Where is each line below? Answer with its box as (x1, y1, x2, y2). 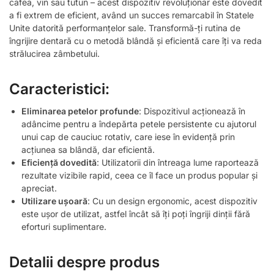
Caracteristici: (9, 80, 109, 98)
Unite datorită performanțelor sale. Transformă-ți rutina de (9, 22, 240, 33)
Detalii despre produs (9, 253, 160, 271)
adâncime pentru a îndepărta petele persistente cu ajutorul (21, 118, 256, 129)
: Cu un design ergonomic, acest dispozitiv (87, 195, 257, 206)
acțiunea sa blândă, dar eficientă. (21, 144, 155, 155)
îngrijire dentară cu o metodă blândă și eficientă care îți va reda (9, 35, 262, 46)
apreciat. (21, 182, 57, 193)
